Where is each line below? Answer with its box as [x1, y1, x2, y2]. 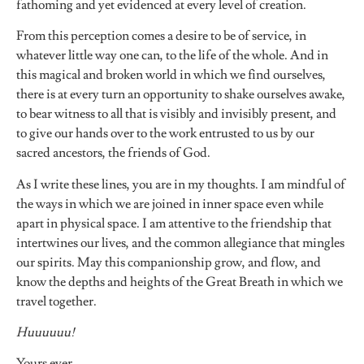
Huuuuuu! [16, 323, 75, 340]
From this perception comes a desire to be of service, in [16, 28, 306, 45]
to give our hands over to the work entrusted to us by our [16, 125, 314, 142]
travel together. [16, 292, 97, 310]
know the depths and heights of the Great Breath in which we [16, 273, 343, 290]
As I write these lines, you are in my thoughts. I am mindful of [16, 175, 345, 193]
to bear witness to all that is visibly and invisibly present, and [16, 106, 336, 123]
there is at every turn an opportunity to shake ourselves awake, [16, 86, 345, 103]
